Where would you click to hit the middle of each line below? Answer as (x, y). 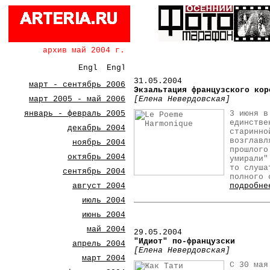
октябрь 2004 (96, 157)
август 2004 (99, 186)
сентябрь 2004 (94, 171)
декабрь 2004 (96, 128)
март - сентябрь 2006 (77, 85)
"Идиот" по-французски (184, 241)
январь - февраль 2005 (75, 114)
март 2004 (104, 258)
